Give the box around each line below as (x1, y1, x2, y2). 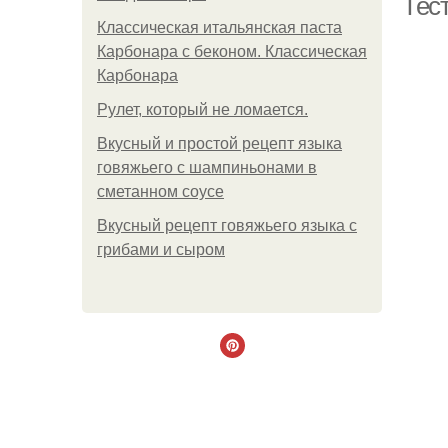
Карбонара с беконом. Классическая (97, 43, 367, 60)
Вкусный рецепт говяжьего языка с (97, 217, 357, 234)
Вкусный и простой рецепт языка (97, 135, 342, 152)
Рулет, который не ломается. (97, 101, 308, 118)
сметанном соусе (97, 183, 224, 200)
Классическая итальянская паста (97, 19, 342, 36)
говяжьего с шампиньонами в (97, 159, 317, 176)
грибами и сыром (97, 241, 225, 258)
